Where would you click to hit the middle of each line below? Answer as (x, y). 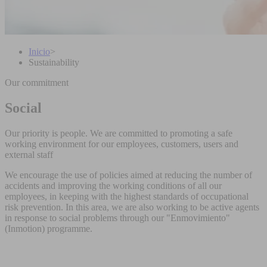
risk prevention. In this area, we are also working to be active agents (132, 207)
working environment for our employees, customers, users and (122, 144)
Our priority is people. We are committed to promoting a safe (119, 133)
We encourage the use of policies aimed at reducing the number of (128, 175)
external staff (29, 154)
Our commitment (37, 83)
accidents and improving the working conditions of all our (113, 185)
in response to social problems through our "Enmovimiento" (117, 218)
